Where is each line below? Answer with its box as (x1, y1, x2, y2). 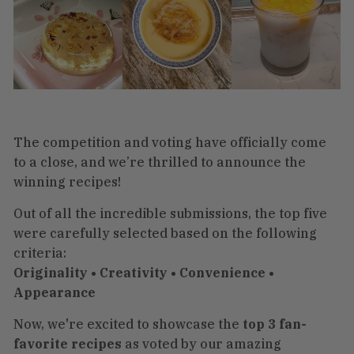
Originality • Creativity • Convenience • (13, 264, 274, 281)
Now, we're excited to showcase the (13, 315, 243, 332)
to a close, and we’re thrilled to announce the (13, 153, 306, 170)
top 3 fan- (243, 315, 307, 332)
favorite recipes (13, 335, 122, 352)
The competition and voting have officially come (13, 134, 326, 150)
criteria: (13, 244, 66, 261)
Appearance (13, 284, 96, 300)
